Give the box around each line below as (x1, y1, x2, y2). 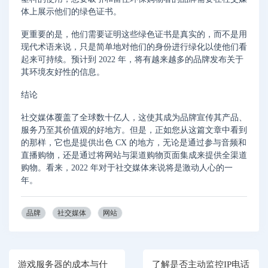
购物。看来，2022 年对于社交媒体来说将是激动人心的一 (21, 163, 233, 172)
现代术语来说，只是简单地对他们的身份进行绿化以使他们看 (21, 42, 247, 52)
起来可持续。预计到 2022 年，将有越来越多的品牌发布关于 (21, 55, 243, 65)
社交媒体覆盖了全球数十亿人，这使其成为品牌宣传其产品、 (21, 112, 247, 122)
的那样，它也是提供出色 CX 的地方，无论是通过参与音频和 (21, 138, 246, 147)
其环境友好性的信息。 (21, 68, 105, 77)
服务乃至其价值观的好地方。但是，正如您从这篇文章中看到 (21, 125, 247, 135)
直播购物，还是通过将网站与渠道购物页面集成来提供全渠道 (21, 150, 247, 160)
